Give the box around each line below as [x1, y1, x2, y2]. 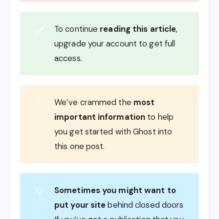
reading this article [100, 23, 176, 34]
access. [54, 52, 82, 64]
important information [54, 111, 146, 122]
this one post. [54, 140, 105, 152]
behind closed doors [106, 199, 184, 210]
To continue [54, 23, 100, 34]
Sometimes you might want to [54, 184, 176, 196]
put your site [54, 199, 106, 210]
